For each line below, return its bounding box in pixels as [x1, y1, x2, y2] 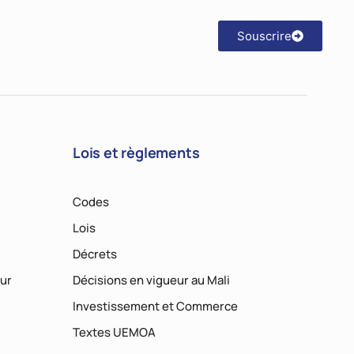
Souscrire [237, 28, 292, 44]
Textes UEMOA [72, 324, 156, 341]
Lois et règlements [72, 143, 200, 163]
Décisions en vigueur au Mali [72, 272, 230, 289]
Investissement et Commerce [72, 298, 238, 315]
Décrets [72, 246, 117, 263]
